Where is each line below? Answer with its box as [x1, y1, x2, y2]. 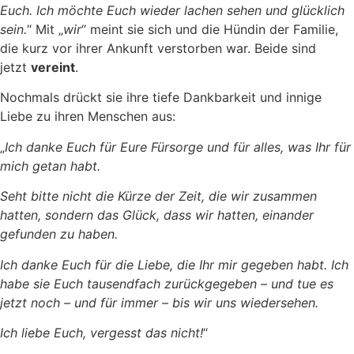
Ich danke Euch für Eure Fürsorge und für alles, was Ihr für [5, 138, 351, 155]
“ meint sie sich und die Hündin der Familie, [81, 21, 338, 37]
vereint [31, 59, 75, 75]
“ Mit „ [27, 21, 63, 37]
